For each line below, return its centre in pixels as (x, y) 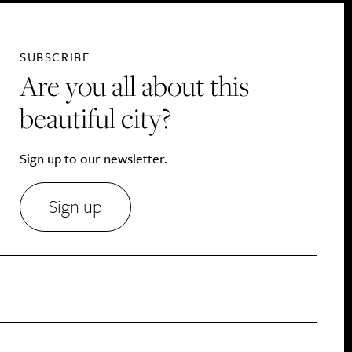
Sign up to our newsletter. (93, 158)
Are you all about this (134, 86)
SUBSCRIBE (55, 57)
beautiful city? (95, 118)
